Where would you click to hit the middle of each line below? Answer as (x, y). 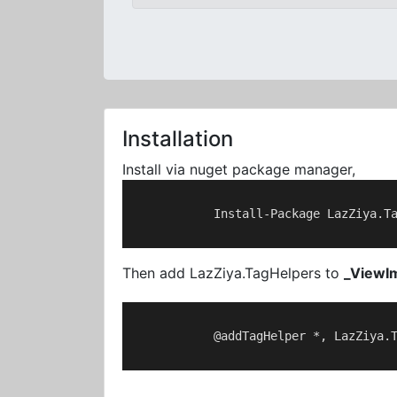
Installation (178, 139)
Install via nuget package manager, (239, 169)
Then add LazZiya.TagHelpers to (233, 273)
